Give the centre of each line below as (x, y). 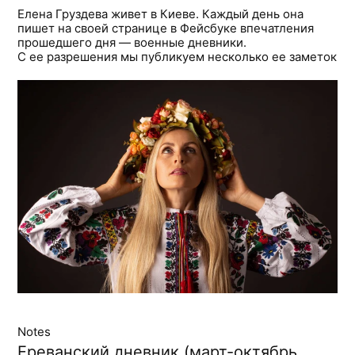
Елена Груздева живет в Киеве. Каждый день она (161, 13)
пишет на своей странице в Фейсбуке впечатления (166, 28)
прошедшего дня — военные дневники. (132, 42)
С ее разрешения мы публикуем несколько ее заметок (177, 56)
